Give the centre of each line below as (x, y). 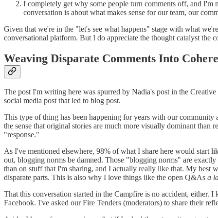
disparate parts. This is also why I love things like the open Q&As (106, 178)
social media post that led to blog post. (62, 101)
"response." (22, 135)
